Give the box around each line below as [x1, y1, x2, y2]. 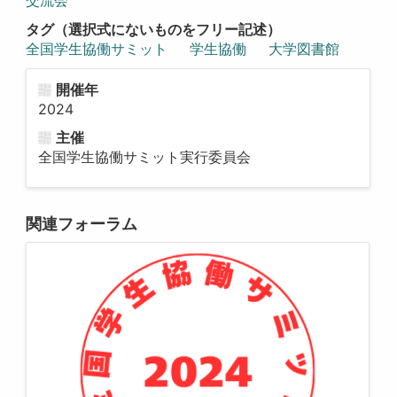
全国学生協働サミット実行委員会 [37, 148, 251, 167]
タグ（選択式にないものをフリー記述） [26, 19, 282, 38]
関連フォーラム [26, 214, 138, 233]
